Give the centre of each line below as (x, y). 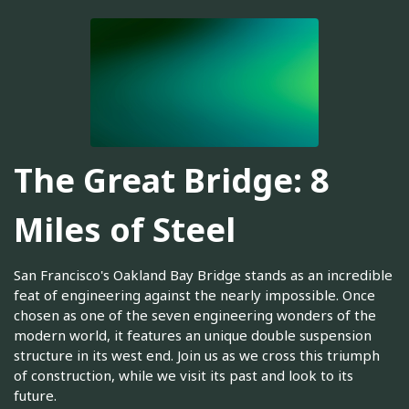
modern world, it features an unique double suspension (193, 335)
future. (35, 395)
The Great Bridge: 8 (172, 181)
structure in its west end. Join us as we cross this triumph (197, 355)
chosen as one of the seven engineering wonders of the (195, 315)
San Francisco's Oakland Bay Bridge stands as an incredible (203, 274)
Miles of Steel (125, 230)
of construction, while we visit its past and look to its (184, 375)
